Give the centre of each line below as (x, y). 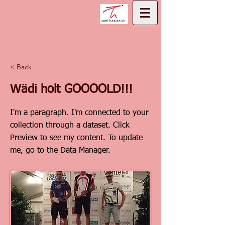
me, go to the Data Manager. (60, 151)
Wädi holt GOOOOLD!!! (71, 89)
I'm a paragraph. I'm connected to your (79, 113)
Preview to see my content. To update (76, 138)
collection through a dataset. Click (70, 126)
